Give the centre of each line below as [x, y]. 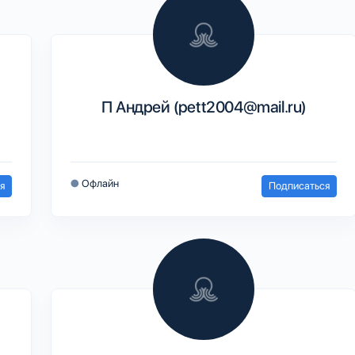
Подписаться [299, 185]
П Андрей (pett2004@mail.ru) [204, 107]
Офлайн [100, 183]
